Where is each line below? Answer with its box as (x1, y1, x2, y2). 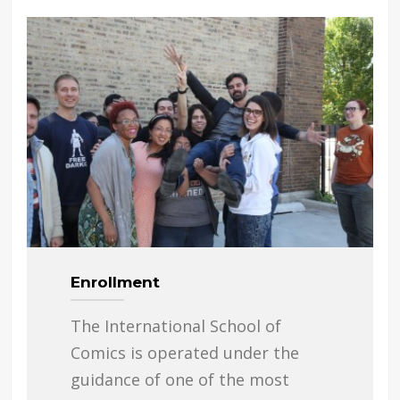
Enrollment (70, 272, 160, 291)
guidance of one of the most (70, 368, 289, 390)
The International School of (70, 314, 281, 337)
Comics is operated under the (70, 341, 299, 363)
